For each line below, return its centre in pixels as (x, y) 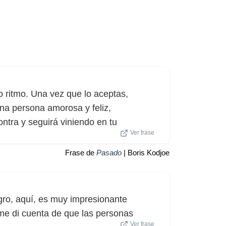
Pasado (109, 152)
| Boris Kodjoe (146, 152)
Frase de (81, 152)
